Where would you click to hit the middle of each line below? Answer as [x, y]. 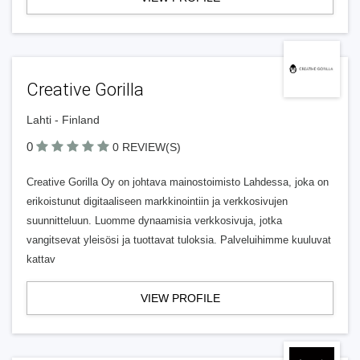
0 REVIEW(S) [147, 147]
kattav [41, 259]
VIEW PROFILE [180, 298]
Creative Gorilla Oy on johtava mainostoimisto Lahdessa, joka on [178, 182]
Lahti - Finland [63, 120]
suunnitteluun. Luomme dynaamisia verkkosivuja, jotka [154, 221]
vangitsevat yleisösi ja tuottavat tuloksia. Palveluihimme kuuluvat [179, 240]
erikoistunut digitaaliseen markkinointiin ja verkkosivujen [157, 201]
